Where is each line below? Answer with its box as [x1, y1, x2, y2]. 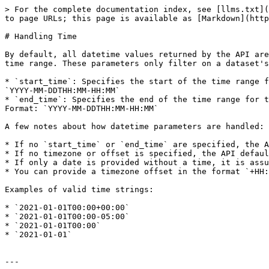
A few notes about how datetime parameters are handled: [5, 122, 264, 131]
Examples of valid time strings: [5, 185, 154, 194]
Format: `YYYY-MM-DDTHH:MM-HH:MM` [5, 104, 159, 113]
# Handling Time [5, 32, 77, 41]
